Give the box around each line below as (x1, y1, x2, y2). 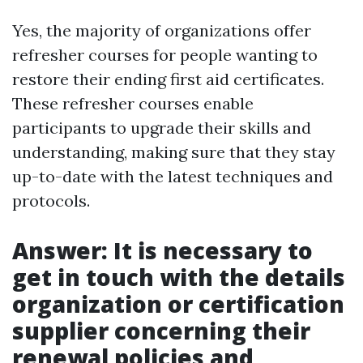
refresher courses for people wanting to (12, 45, 318, 66)
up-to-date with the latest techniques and (12, 166, 333, 187)
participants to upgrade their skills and (12, 117, 311, 139)
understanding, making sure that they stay (12, 142, 335, 163)
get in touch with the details (12, 262, 345, 293)
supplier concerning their (12, 315, 310, 347)
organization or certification (12, 288, 344, 320)
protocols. (12, 190, 90, 211)
